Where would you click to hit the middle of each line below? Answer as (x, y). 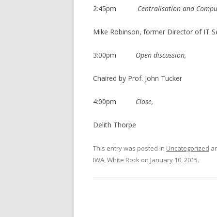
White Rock (123, 160)
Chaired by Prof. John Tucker (138, 78)
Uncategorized (188, 148)
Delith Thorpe (115, 125)
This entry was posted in (130, 148)
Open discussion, (161, 55)
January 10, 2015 (174, 160)
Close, (144, 101)
